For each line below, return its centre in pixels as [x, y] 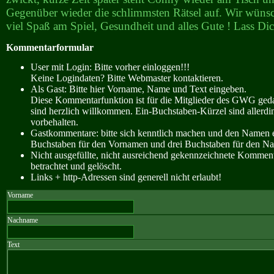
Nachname [23, 220]
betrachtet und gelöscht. [76, 166]
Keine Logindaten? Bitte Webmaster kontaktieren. [127, 78]
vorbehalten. [54, 122]
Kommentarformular [50, 47]
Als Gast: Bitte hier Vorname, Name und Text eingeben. [139, 89]
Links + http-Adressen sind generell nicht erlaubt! [126, 177]
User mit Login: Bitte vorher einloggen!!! [110, 67]
